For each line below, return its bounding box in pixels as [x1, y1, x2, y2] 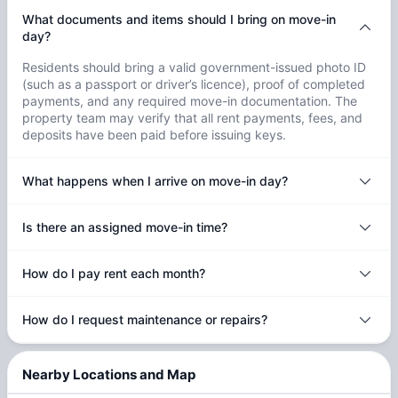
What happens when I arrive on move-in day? [22, 173, 288, 189]
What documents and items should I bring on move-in [22, 12, 336, 28]
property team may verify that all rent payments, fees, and [22, 110, 362, 126]
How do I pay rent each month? [22, 266, 205, 282]
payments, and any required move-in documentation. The [22, 93, 357, 109]
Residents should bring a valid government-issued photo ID [22, 60, 366, 76]
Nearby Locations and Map [22, 365, 195, 383]
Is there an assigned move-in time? [22, 219, 227, 235]
